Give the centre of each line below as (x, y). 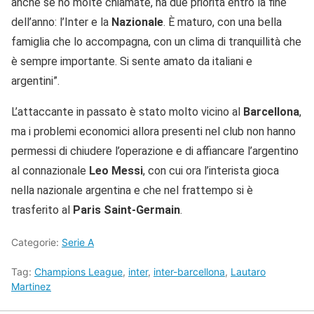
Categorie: (36, 242)
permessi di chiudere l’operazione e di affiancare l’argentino (155, 151)
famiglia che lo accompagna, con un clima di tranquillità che (156, 41)
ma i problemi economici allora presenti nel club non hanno (153, 131)
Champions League (78, 271)
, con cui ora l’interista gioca (211, 170)
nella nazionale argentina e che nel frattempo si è (132, 190)
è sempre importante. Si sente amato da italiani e (132, 61)
